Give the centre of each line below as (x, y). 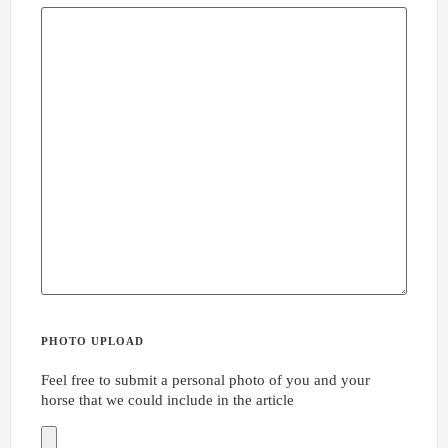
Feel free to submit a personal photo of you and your (205, 380)
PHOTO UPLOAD (92, 341)
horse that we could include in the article (167, 400)
